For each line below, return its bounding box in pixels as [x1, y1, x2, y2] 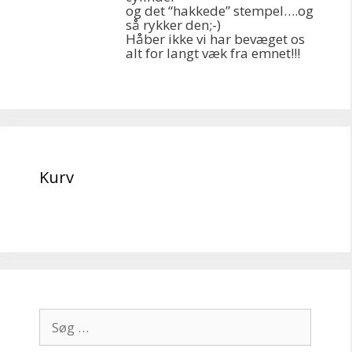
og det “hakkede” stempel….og [126, 2, 313, 20]
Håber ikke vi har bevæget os [126, 30, 305, 48]
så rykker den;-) [126, 16, 221, 34]
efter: [38, 328, 71, 346]
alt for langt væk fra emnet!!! [126, 44, 300, 62]
